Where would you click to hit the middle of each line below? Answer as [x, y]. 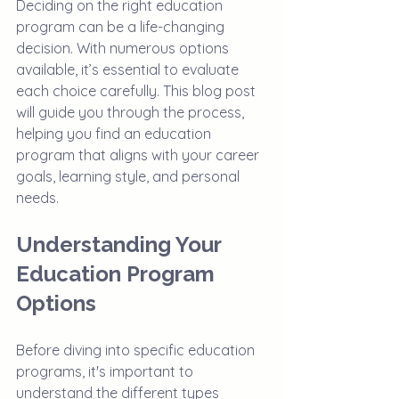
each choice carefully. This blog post [138, 91]
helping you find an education [115, 134]
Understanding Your [121, 244]
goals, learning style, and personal [130, 176]
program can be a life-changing [122, 27]
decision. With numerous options [124, 48]
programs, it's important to [106, 371]
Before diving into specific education [137, 350]
